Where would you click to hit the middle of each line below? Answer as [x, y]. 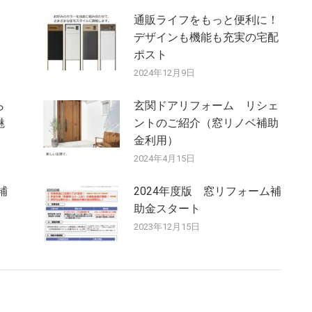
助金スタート [167, 209]
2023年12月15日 [166, 227]
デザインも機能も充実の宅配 [206, 38]
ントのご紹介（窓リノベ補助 [206, 123]
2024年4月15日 [164, 159]
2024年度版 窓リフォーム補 [207, 192]
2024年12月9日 [164, 73]
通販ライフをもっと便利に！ [206, 20]
